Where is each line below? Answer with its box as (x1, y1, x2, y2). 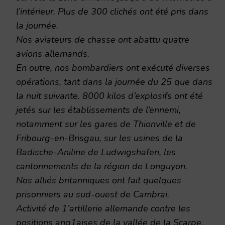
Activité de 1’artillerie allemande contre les (16, 202, 190, 215)
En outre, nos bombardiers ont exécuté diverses (16, 62, 210, 74)
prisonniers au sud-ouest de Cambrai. (16, 188, 169, 201)
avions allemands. (16, 48, 89, 60)
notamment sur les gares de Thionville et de (16, 118, 196, 131)
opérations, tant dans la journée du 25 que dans (16, 76, 212, 88)
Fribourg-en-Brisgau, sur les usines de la (16, 132, 183, 145)
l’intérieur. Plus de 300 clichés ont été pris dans (16, 6, 208, 18)
